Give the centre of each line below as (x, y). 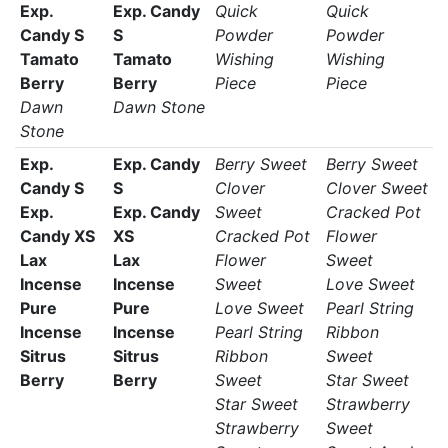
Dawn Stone (158, 107)
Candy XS (57, 236)
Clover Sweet (376, 188)
